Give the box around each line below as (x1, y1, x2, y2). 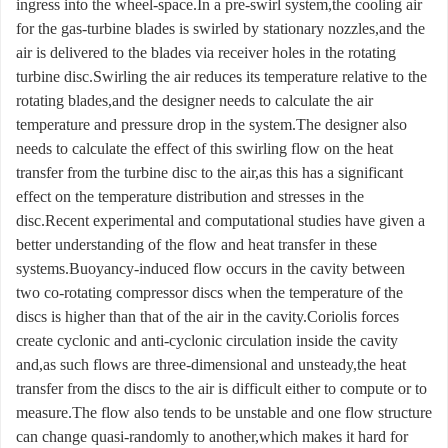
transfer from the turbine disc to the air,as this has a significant (16, 164, 403, 182)
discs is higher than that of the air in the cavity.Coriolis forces (16, 308, 399, 326)
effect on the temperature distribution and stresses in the (16, 188, 364, 206)
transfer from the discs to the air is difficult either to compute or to (16, 380, 427, 398)
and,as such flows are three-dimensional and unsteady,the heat (16, 356, 406, 374)
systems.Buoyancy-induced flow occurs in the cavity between (16, 260, 405, 278)
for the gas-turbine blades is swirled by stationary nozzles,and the (16, 20, 425, 38)
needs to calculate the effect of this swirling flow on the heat (16, 140, 393, 158)
